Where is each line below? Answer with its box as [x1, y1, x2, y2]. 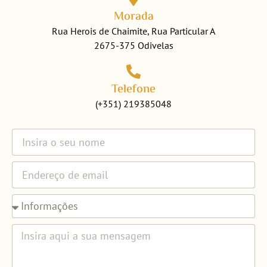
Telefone [111, 80, 156, 99]
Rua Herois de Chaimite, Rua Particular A [52, 24, 215, 37]
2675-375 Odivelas [94, 39, 173, 51]
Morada [113, 7, 154, 26]
